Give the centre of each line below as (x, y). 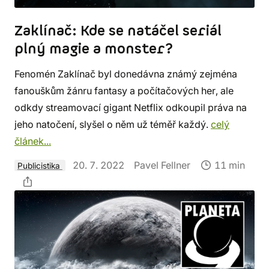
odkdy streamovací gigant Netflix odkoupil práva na (131, 107)
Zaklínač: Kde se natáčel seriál (118, 31)
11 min (228, 165)
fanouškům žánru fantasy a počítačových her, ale (124, 90)
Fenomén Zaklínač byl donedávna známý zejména (126, 74)
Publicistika (40, 165)
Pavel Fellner (162, 165)
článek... (33, 141)
